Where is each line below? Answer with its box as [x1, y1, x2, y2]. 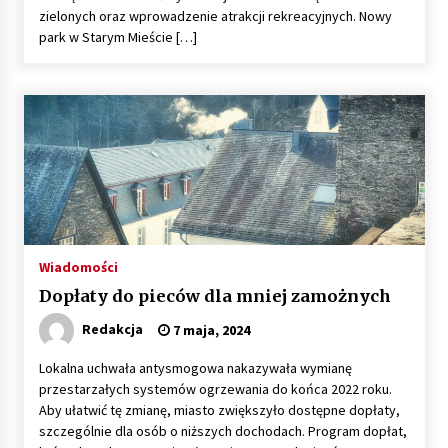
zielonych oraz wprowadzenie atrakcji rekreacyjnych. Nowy [38, 6, 392, 25]
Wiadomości [38, 257, 118, 276]
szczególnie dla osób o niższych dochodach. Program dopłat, [38, 421, 407, 440]
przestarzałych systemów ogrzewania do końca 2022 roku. [38, 379, 392, 398]
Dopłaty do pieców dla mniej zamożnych [38, 285, 391, 306]
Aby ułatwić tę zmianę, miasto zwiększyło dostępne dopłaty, [38, 400, 400, 419]
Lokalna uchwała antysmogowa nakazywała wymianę [38, 358, 352, 377]
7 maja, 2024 [169, 320, 250, 339]
